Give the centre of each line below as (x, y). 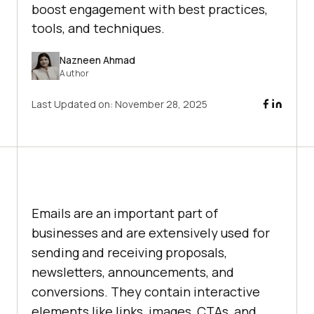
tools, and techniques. (98, 28)
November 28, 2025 (161, 104)
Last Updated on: (73, 104)
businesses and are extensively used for (151, 233)
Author (74, 73)
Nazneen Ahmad (97, 60)
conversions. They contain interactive (146, 292)
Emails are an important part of (125, 213)
